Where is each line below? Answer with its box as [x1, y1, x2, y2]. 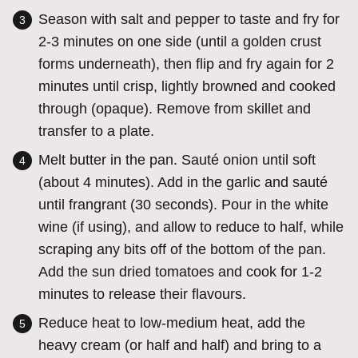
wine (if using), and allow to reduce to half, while [38, 219, 344, 236]
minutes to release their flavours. [38, 286, 246, 303]
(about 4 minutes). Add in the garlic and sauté [38, 174, 328, 191]
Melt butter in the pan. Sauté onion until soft [38, 152, 316, 169]
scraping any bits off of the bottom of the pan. [38, 241, 326, 258]
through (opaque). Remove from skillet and [38, 101, 311, 117]
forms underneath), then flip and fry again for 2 [38, 56, 334, 73]
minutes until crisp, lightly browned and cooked [38, 78, 336, 95]
